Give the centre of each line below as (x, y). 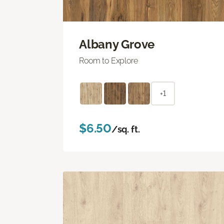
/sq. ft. (125, 129)
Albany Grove (117, 44)
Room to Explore (108, 60)
